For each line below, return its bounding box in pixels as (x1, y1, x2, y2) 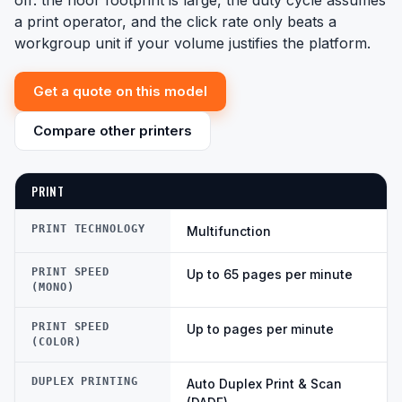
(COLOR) (31, 336, 82, 349)
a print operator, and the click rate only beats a (14, 13, 336, 31)
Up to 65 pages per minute (187, 267, 353, 283)
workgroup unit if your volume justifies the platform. (14, 34, 371, 53)
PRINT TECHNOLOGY (31, 223, 145, 236)
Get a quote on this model (33, 83, 207, 100)
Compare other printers (33, 122, 192, 140)
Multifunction (187, 223, 271, 240)
